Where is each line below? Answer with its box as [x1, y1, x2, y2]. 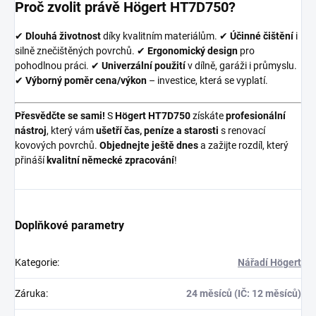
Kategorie [15, 257, 57, 269]
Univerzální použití [102, 60, 186, 72]
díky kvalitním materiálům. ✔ [103, 30, 228, 42]
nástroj [15, 125, 47, 137]
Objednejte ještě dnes [99, 140, 198, 152]
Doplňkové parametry [15, 219, 124, 233]
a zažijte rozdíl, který [200, 140, 288, 152]
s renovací [221, 125, 265, 137]
